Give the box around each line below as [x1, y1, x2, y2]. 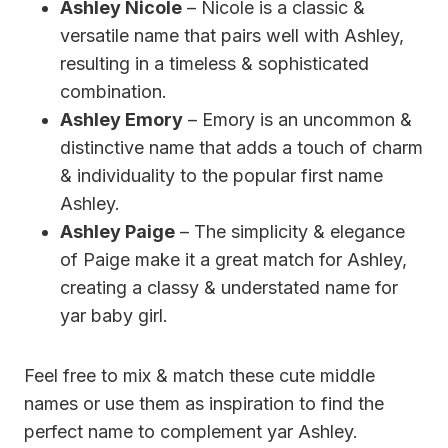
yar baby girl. [60, 304, 168, 326]
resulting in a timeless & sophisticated [60, 52, 369, 74]
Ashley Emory [60, 108, 183, 130]
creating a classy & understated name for [60, 276, 398, 298]
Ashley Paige [60, 220, 175, 242]
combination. [60, 80, 167, 102]
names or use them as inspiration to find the [24, 392, 384, 414]
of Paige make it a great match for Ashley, [60, 248, 407, 270]
